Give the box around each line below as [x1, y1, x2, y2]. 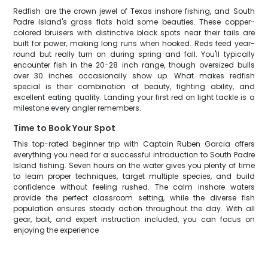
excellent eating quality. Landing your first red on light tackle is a [13, 92, 255, 102]
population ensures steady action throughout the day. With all [13, 203, 255, 214]
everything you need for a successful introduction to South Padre [13, 150, 255, 160]
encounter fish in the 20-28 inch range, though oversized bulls [13, 60, 255, 70]
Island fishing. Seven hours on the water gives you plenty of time [13, 160, 255, 170]
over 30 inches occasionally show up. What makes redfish [13, 71, 255, 81]
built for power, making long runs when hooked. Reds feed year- [13, 38, 255, 48]
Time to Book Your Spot [13, 122, 116, 134]
